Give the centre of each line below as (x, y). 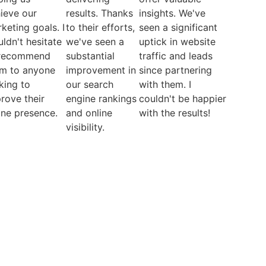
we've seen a (95, 41)
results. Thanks (99, 13)
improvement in (101, 70)
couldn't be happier (182, 98)
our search (90, 84)
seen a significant (178, 27)
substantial (90, 56)
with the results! (174, 113)
